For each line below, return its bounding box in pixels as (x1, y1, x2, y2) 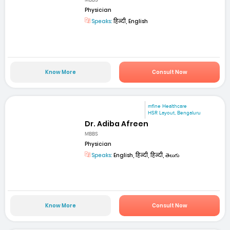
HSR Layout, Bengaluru (148, 109, 201, 116)
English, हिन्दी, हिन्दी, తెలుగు (112, 151, 180, 159)
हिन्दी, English (112, 17, 148, 26)
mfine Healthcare (148, 103, 187, 109)
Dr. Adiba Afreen (85, 118, 149, 129)
